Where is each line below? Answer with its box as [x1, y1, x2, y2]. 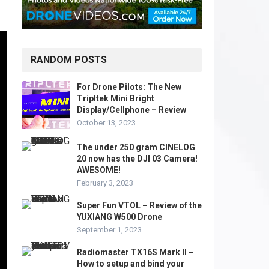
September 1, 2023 [77, 225, 142, 234]
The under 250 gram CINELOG [77, 142, 195, 152]
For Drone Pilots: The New [77, 82, 181, 92]
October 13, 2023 [77, 118, 136, 127]
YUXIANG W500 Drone [77, 212, 162, 222]
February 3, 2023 [77, 178, 133, 187]
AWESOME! [77, 165, 121, 175]
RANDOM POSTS [31, 54, 107, 65]
